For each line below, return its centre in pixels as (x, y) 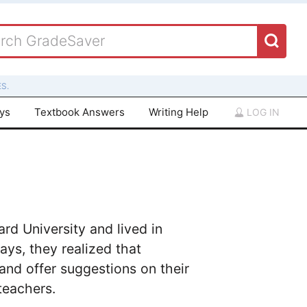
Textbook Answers (80, 112)
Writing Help (178, 112)
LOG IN (262, 112)
